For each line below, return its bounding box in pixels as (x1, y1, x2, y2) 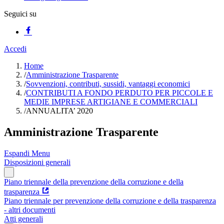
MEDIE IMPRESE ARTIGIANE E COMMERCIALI (24, 97, 197, 106)
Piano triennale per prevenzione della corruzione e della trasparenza (4, 196, 216, 205)
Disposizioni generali (4, 157, 70, 166)
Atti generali (4, 214, 43, 223)
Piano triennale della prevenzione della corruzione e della (4, 177, 183, 186)
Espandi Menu (4, 148, 50, 157)
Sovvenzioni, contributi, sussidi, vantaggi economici (26, 79, 190, 88)
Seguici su (4, 9, 36, 18)
